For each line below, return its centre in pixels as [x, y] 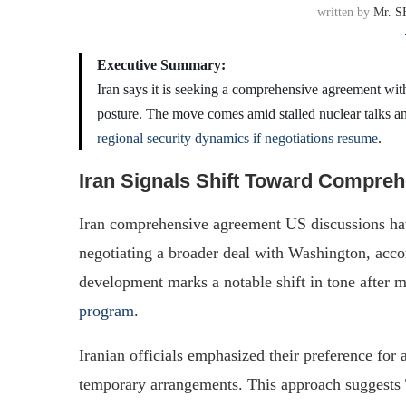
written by [345, 12]
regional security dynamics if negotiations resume [237, 138]
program [106, 310]
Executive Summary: [161, 64]
